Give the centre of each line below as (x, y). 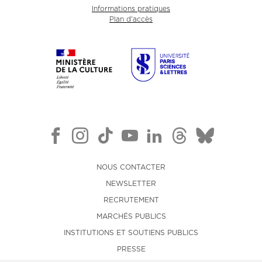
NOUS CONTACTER (131, 167)
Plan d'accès (131, 20)
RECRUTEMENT (131, 200)
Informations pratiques (131, 9)
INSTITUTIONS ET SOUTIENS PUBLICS (131, 232)
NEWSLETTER (131, 183)
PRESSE (131, 249)
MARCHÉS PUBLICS (131, 216)
